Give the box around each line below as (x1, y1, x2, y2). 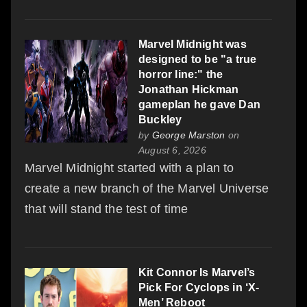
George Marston (151, 129, 225, 140)
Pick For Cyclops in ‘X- (138, 281, 260, 293)
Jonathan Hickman (138, 83, 239, 95)
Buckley (138, 113, 182, 125)
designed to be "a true (138, 53, 257, 65)
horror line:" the (138, 68, 223, 80)
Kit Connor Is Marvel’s (138, 266, 256, 278)
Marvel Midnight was (138, 38, 247, 50)
